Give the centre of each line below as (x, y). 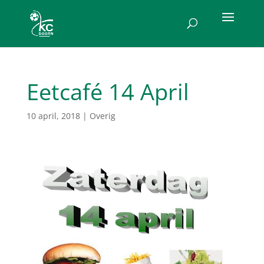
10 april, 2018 (53, 116)
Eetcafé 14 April (108, 91)
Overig (102, 116)
